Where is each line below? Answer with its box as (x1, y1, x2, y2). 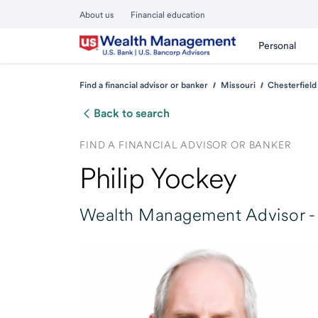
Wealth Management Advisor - (79, 204, 316, 225)
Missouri (220, 80, 256, 90)
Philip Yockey (79, 161, 237, 195)
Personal (258, 40, 296, 51)
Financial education (131, 10, 205, 20)
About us (79, 10, 114, 20)
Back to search (94, 106, 170, 120)
